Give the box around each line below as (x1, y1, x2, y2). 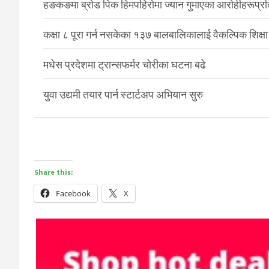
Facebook (56, 188, 91, 199)
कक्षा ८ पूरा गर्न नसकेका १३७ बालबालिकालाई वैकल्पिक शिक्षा (43, 28, 268, 41)
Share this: (34, 166, 73, 179)
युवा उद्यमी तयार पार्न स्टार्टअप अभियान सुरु (43, 88, 203, 101)
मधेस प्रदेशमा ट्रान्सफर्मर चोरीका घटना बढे (43, 58, 206, 71)
